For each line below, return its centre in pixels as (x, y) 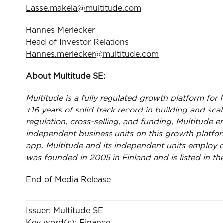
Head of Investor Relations (77, 42)
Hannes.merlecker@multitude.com (92, 54)
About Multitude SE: (65, 76)
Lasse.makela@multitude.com (84, 8)
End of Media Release (68, 179)
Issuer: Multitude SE (64, 210)
